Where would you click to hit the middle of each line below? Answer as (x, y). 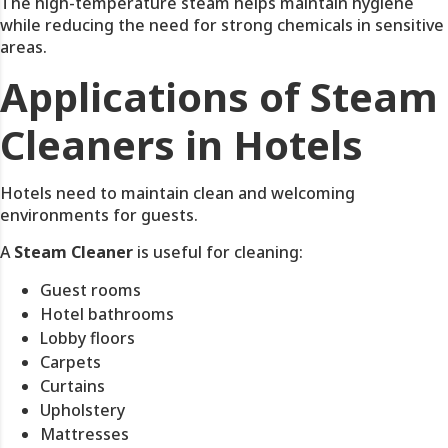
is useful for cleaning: (218, 252)
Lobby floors (87, 338)
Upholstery (82, 410)
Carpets (70, 362)
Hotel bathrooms (107, 314)
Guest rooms (90, 290)
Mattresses (84, 434)
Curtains (72, 386)
